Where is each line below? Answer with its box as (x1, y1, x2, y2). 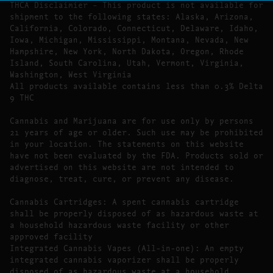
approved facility (10, 230, 93, 241)
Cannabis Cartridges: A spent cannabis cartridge (10, 196, 239, 207)
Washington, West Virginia (10, 68, 132, 79)
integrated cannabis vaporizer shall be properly (10, 253, 239, 264)
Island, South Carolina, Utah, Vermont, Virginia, (10, 57, 244, 68)
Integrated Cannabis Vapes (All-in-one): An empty (10, 242, 244, 253)
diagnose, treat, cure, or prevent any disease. (10, 172, 234, 183)
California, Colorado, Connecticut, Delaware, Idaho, (10, 22, 258, 33)
